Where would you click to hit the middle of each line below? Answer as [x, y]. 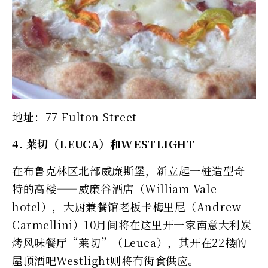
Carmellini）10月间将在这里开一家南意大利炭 [132, 224]
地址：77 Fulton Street [74, 116]
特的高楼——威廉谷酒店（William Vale [115, 188]
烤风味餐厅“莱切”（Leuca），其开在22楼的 [130, 242]
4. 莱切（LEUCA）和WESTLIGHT [103, 143]
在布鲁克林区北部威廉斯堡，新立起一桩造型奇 [129, 170]
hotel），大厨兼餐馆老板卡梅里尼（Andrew [127, 206]
